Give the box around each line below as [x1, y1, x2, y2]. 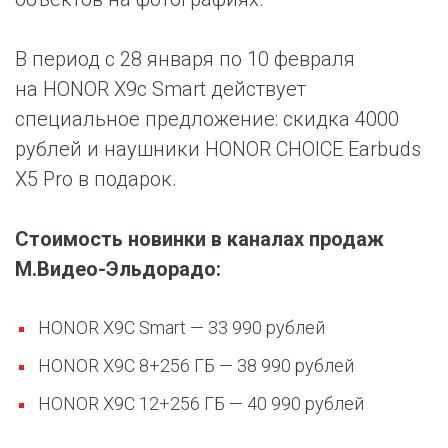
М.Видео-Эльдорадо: [15, 257, 221, 281]
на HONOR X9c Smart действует [15, 77, 306, 101]
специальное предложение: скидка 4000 [15, 107, 399, 131]
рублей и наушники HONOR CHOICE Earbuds [15, 137, 421, 161]
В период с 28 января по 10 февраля [15, 47, 355, 71]
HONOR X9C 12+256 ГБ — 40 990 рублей [38, 393, 364, 414]
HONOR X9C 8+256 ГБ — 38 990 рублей [38, 355, 354, 376]
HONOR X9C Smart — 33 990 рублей [38, 317, 325, 338]
